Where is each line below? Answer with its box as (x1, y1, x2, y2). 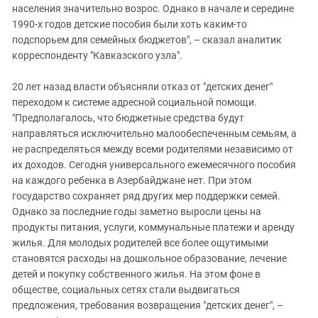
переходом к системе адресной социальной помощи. (12, 96, 257, 108)
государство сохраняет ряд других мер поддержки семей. (12, 190, 280, 202)
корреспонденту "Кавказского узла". (12, 49, 182, 61)
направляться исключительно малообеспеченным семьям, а (12, 127, 297, 139)
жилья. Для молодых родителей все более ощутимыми (12, 236, 268, 248)
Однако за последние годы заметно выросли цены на (12, 205, 261, 217)
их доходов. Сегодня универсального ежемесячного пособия (12, 158, 296, 170)
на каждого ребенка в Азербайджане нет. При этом (12, 174, 251, 186)
